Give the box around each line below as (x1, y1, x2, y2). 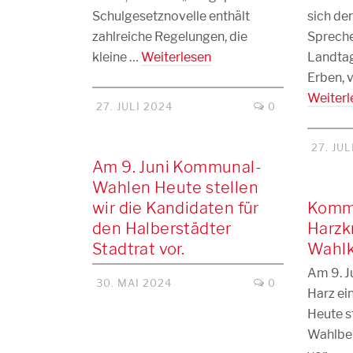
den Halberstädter (92, 219, 232, 238)
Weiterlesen (141, 50, 211, 65)
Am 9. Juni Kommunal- (92, 158, 262, 176)
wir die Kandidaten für (92, 199, 259, 217)
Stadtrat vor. (92, 240, 185, 258)
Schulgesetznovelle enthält (92, 9, 250, 24)
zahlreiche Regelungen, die (92, 29, 247, 44)
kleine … (92, 50, 141, 65)
